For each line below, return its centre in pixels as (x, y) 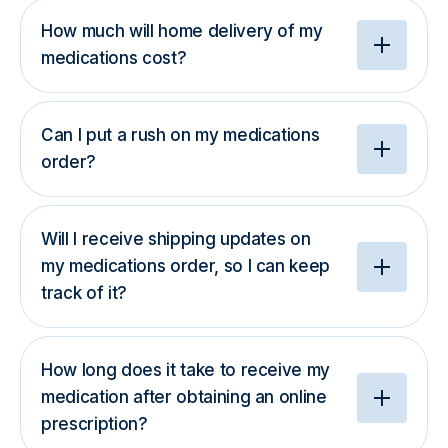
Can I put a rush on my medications (180, 135)
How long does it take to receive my (186, 370)
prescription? (94, 424)
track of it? (84, 293)
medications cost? (114, 58)
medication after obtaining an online (184, 397)
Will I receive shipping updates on (176, 239)
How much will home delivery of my (182, 31)
